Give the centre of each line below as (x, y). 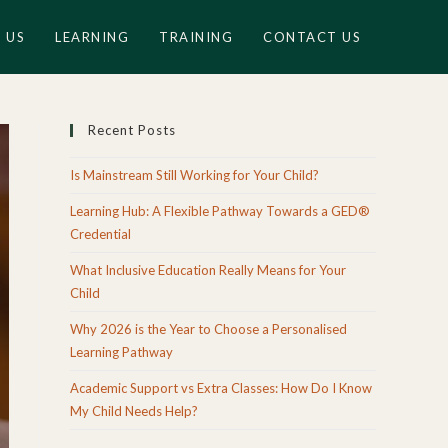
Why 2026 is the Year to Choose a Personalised (208, 329)
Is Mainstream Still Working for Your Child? (194, 175)
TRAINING (196, 37)
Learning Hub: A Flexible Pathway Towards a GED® (220, 211)
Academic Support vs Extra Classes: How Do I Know (221, 388)
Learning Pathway (121, 352)
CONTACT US (312, 37)
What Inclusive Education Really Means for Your (208, 270)
